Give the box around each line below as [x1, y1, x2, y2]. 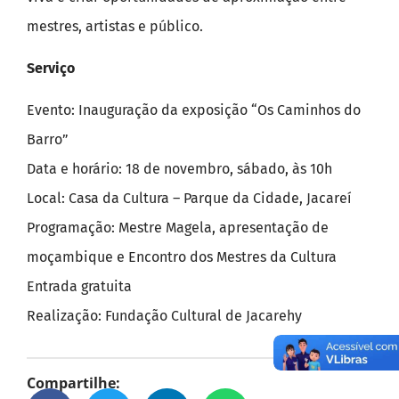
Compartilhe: [27, 372, 120, 393]
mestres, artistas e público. [27, 17, 203, 35]
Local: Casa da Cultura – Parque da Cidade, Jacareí [27, 190, 352, 208]
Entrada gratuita [27, 278, 132, 296]
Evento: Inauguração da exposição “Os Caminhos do [27, 102, 361, 119]
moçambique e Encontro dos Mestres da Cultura [27, 248, 337, 266]
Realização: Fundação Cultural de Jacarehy [27, 307, 302, 325]
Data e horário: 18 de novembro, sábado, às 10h [27, 160, 332, 178]
